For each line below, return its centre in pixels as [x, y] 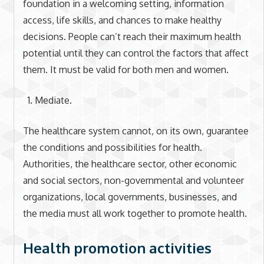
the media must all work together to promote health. [135, 213]
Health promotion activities [117, 248]
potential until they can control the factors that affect [136, 53]
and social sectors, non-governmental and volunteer [133, 180]
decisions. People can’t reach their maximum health [132, 37]
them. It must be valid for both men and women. [126, 70]
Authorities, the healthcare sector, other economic [130, 164]
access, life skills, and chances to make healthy [122, 20]
